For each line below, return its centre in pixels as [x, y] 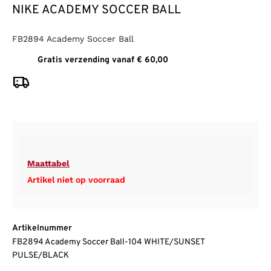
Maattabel [48, 164]
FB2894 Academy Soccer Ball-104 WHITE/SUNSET [108, 243]
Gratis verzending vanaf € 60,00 [103, 60]
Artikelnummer [42, 229]
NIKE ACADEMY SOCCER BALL [96, 11]
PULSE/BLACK [41, 256]
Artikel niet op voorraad [76, 180]
